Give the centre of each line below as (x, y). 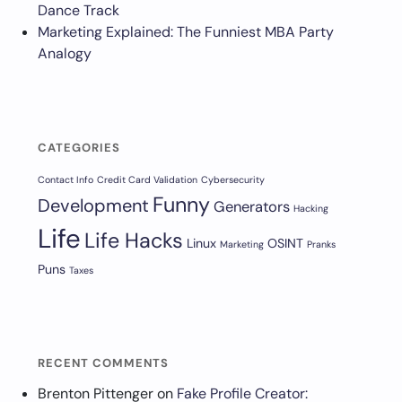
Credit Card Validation (147, 179)
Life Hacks (134, 240)
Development (93, 205)
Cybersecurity (233, 179)
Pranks (321, 244)
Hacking (311, 208)
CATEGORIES (79, 148)
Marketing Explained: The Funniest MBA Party (186, 32)
